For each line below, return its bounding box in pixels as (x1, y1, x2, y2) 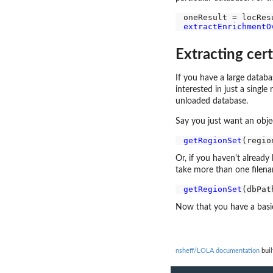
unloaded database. (175, 97, 248, 106)
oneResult (183, 12, 232, 22)
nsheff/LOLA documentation (175, 247, 260, 254)
